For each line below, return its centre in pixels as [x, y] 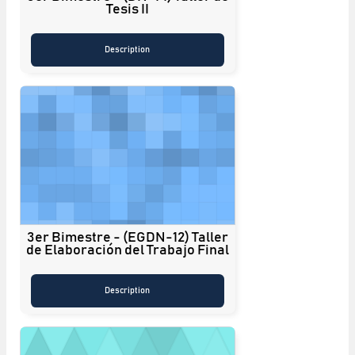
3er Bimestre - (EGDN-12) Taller [128, 237]
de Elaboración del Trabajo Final [128, 250]
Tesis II [128, 9]
